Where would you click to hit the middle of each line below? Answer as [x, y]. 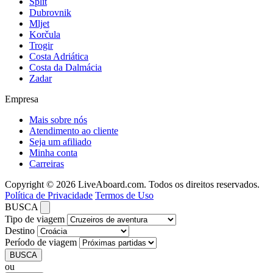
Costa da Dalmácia [66, 68]
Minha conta [53, 153]
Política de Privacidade [49, 196]
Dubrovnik [50, 13]
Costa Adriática [59, 57]
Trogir [41, 46]
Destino [20, 231]
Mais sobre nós [58, 120]
